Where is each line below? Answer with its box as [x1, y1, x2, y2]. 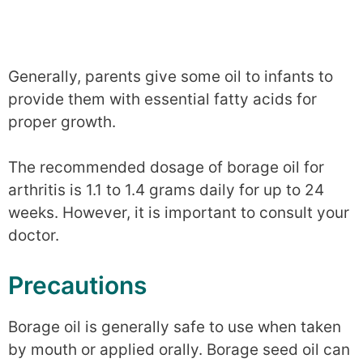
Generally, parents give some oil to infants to [8, 66, 333, 86]
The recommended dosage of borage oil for [8, 158, 324, 177]
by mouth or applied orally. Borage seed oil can [8, 340, 350, 359]
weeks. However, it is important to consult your [8, 203, 349, 223]
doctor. [8, 226, 59, 246]
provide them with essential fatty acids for [8, 89, 317, 109]
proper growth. [8, 112, 116, 131]
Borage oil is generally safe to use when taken [8, 317, 341, 336]
